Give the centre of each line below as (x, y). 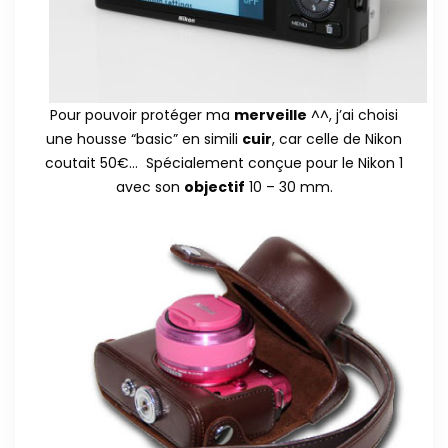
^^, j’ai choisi (352, 114)
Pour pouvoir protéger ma (142, 114)
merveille (270, 114)
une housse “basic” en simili (144, 138)
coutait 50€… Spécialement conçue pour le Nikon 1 (224, 162)
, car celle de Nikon (337, 138)
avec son (149, 186)
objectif (214, 186)
